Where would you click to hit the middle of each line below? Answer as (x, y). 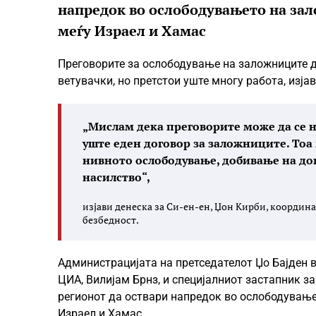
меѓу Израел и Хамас (132, 31)
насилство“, (116, 177)
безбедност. (111, 220)
